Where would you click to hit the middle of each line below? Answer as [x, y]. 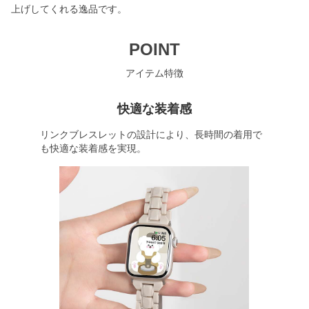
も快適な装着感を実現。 [93, 148]
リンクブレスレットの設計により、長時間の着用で [151, 134]
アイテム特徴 [154, 73]
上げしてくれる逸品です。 [69, 9]
